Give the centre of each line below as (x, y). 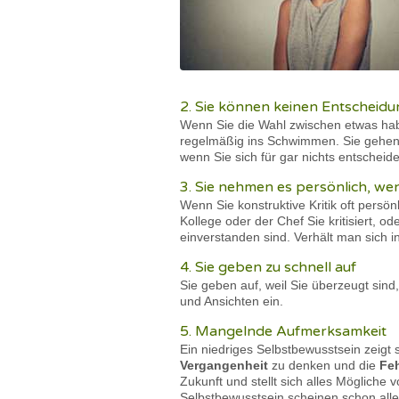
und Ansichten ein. (232, 301)
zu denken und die (324, 365)
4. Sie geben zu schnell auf (268, 267)
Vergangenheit (224, 365)
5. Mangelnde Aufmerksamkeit (283, 331)
